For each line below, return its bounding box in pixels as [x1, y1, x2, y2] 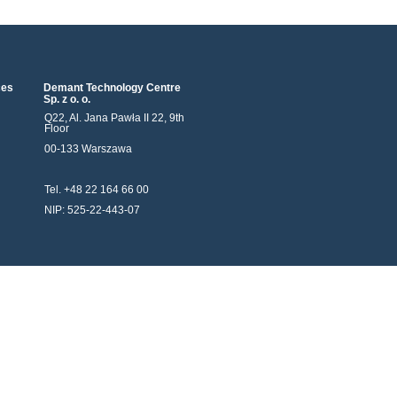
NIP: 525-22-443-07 [44, 204, 140, 217]
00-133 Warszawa [44, 143, 132, 156]
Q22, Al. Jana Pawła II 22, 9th [44, 112, 184, 125]
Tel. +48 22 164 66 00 [44, 183, 149, 197]
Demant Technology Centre [43, 82, 181, 94]
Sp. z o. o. [43, 93, 90, 105]
